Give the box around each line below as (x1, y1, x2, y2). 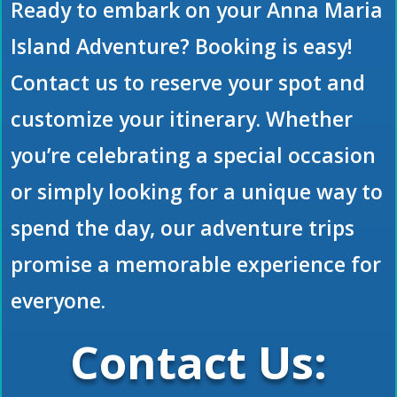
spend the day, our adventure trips (11, 214, 354, 243)
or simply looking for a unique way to (11, 177, 383, 206)
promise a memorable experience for (11, 250, 381, 279)
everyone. (11, 286, 105, 315)
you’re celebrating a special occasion (11, 141, 376, 170)
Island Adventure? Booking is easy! (11, 32, 353, 61)
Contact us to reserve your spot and (11, 68, 365, 97)
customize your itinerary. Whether (11, 105, 353, 134)
